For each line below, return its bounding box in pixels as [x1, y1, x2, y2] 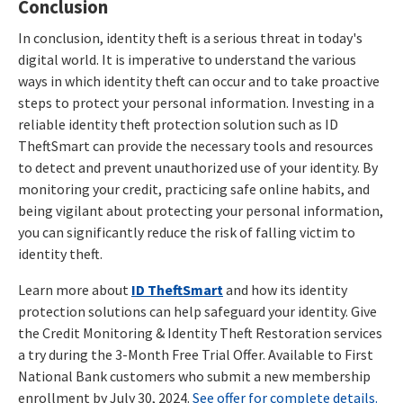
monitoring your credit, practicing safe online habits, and [18, 179, 370, 198]
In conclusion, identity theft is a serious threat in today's [18, 28, 363, 47]
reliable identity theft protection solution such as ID [18, 114, 338, 133]
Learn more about [18, 280, 131, 299]
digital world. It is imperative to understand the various [18, 49, 356, 68]
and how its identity [226, 280, 347, 299]
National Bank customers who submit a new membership [18, 366, 371, 385]
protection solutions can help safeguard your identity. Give [18, 301, 377, 320]
